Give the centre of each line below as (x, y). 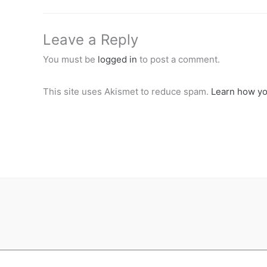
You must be (70, 60)
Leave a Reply (91, 40)
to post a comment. (178, 60)
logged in (117, 60)
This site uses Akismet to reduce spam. (127, 91)
